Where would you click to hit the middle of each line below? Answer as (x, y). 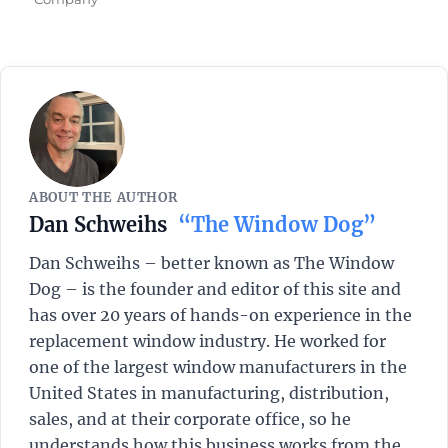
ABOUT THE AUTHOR (103, 197)
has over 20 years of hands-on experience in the (220, 314)
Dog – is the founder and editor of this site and (215, 288)
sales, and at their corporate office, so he (190, 418)
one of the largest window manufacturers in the (218, 366)
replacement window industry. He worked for (207, 340)
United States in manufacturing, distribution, (209, 392)
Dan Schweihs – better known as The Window (211, 262)
